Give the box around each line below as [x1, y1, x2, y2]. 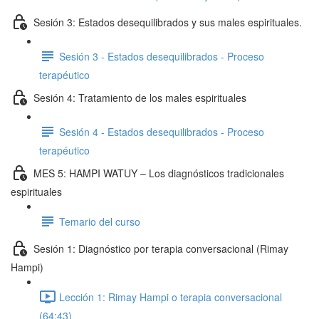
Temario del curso [59, 214, 140, 229]
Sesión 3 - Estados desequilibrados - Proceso [59, 48, 264, 63]
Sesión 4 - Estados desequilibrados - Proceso [59, 124, 264, 139]
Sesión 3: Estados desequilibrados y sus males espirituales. [33, 14, 302, 29]
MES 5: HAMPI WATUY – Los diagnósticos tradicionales [33, 165, 284, 180]
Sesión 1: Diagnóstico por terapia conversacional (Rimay [33, 241, 288, 256]
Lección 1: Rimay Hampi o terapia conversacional [59, 289, 282, 304]
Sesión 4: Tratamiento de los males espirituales [33, 90, 246, 105]
